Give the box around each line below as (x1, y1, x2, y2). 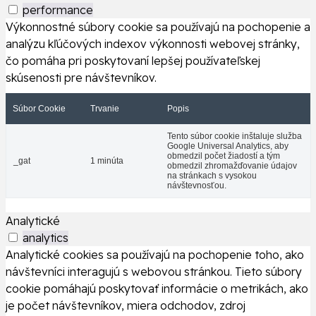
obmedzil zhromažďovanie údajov (167, 161, 297, 171)
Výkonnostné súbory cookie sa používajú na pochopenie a (6, 20, 310, 35)
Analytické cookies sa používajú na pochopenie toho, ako (6, 248, 304, 262)
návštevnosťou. (167, 181, 226, 191)
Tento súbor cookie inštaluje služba (167, 131, 302, 142)
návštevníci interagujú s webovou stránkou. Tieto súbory (6, 265, 302, 279)
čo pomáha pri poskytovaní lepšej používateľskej (6, 54, 260, 68)
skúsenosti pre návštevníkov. (6, 71, 157, 85)
